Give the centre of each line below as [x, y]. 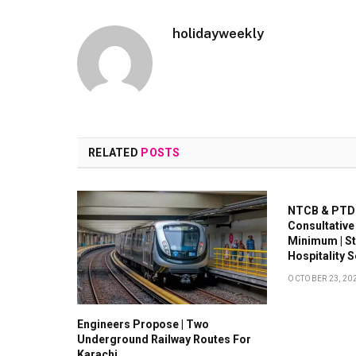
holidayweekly [218, 34]
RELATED [115, 153]
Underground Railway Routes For [164, 339]
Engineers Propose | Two [143, 324]
